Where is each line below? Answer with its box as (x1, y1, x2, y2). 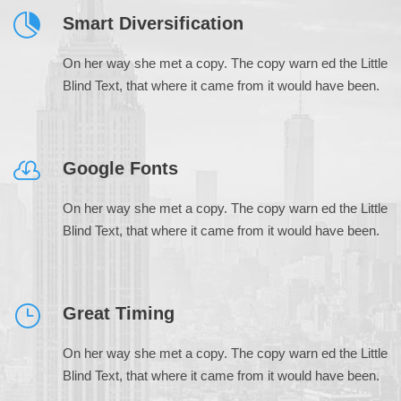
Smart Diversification (63, 13, 243, 33)
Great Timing (63, 303, 175, 323)
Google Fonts (63, 158, 178, 178)
